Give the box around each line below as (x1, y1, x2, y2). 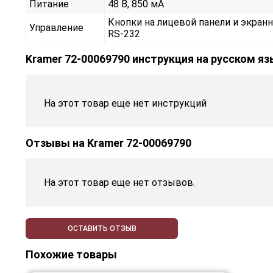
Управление (29, 22, 83, 34)
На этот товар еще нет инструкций (44, 97, 207, 110)
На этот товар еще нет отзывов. (44, 177, 195, 189)
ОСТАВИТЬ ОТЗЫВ (67, 224, 136, 233)
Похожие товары (26, 248, 117, 261)
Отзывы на (26, 136, 87, 150)
